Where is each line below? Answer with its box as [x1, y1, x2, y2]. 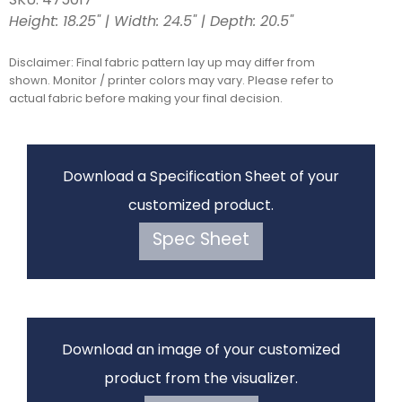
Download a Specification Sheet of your [63, 170, 339, 185]
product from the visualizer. [104, 372, 298, 388]
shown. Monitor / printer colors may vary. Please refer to [9, 74, 334, 87]
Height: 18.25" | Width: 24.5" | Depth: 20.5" [9, 14, 293, 30]
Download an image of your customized [62, 344, 340, 359]
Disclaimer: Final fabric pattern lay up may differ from [9, 57, 315, 69]
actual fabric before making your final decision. [9, 92, 283, 105]
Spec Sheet [153, 232, 249, 249]
